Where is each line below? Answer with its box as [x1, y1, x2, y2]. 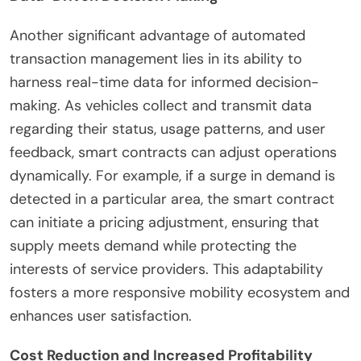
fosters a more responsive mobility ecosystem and [10, 282, 350, 302]
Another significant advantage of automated [10, 25, 305, 45]
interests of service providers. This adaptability [10, 259, 323, 279]
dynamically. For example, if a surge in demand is [10, 165, 335, 185]
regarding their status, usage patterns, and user [10, 118, 326, 139]
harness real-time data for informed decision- [10, 72, 319, 92]
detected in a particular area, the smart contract [10, 189, 334, 209]
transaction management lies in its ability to [10, 48, 302, 68]
